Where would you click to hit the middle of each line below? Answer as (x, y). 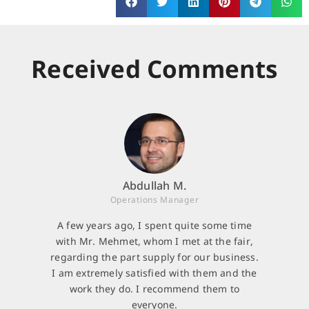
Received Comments (154, 69)
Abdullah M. (154, 186)
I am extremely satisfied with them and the (154, 273)
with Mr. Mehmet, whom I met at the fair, (154, 241)
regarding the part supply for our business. (154, 257)
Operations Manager (154, 200)
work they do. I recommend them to (154, 289)
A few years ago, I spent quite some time (154, 226)
